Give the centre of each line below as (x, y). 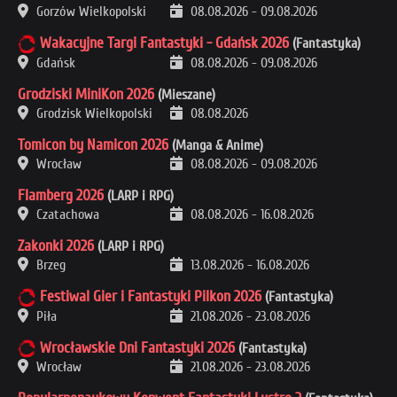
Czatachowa (66, 214)
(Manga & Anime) (216, 145)
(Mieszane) (185, 94)
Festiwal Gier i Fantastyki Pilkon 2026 (151, 296)
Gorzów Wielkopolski (90, 11)
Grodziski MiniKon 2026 (86, 94)
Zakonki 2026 (56, 245)
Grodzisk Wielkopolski (93, 113)
